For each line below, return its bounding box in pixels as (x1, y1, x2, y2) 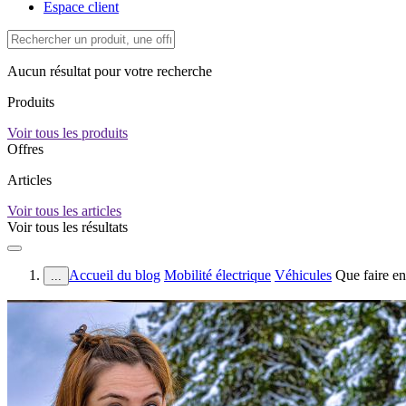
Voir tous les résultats (7, 219, 128, 235)
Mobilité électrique (164, 267, 271, 283)
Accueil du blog (69, 267, 160, 283)
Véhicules (275, 267, 332, 283)
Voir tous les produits (7, 125, 128, 140)
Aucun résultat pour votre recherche (7, 63, 212, 79)
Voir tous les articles (7, 203, 121, 218)
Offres (7, 141, 43, 157)
